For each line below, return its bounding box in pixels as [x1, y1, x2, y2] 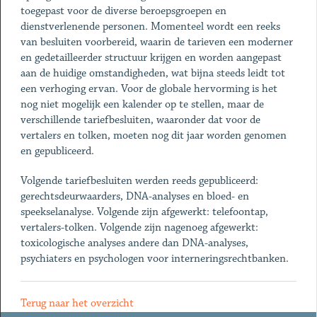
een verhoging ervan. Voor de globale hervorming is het [20, 82, 277, 96]
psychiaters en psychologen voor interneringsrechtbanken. [20, 252, 289, 265]
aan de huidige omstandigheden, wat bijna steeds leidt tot [20, 67, 285, 80]
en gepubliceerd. [20, 144, 94, 158]
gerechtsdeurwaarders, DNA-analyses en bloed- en [20, 190, 249, 203]
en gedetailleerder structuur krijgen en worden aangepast [20, 51, 282, 64]
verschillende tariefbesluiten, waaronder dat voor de [20, 113, 260, 127]
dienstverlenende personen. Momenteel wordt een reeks [20, 20, 280, 33]
